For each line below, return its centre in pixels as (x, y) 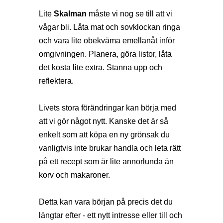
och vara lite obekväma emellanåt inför (107, 40)
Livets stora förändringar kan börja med (108, 108)
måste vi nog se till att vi (129, 13)
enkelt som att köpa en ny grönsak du (104, 134)
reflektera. (57, 81)
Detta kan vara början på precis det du (106, 202)
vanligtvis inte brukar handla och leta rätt (110, 148)
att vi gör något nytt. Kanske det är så (104, 121)
